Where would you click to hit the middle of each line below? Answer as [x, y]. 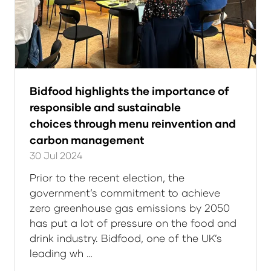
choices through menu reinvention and [133, 123]
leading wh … [61, 253]
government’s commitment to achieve [125, 192]
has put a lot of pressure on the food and [133, 223]
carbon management [87, 139]
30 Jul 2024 [56, 155]
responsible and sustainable [105, 107]
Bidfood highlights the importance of [129, 90]
